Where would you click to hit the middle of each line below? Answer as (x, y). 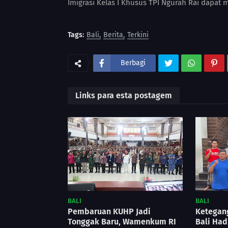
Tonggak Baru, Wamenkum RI (122, 221)
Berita (113, 35)
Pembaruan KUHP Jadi (109, 211)
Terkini (138, 35)
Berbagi (133, 63)
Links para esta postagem (124, 95)
